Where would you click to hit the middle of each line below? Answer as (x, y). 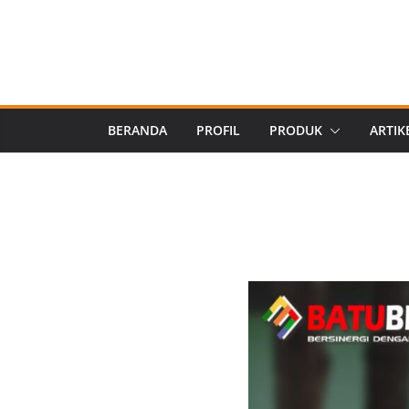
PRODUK (296, 130)
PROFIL (218, 130)
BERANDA (137, 130)
